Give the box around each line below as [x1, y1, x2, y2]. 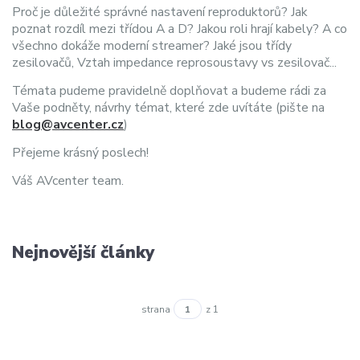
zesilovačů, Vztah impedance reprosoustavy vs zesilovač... [12, 53, 337, 72]
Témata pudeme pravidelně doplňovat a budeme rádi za [12, 81, 326, 100]
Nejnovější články [12, 241, 154, 264]
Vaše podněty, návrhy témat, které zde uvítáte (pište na [12, 98, 325, 117]
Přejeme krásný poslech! [12, 143, 149, 162]
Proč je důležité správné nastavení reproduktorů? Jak [12, 2, 307, 21]
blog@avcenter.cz [12, 115, 124, 133]
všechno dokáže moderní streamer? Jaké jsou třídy [12, 36, 292, 55]
